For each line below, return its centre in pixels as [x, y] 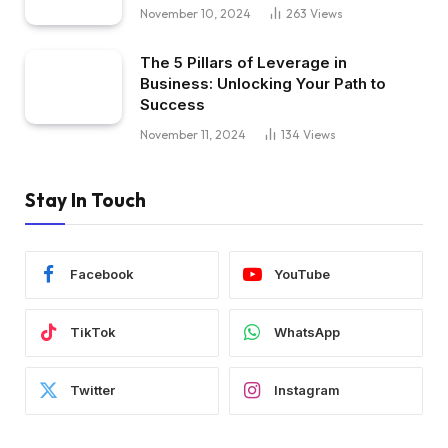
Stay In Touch [85, 199]
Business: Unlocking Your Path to [263, 83]
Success [172, 104]
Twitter [92, 390]
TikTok [93, 332]
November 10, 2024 [195, 14]
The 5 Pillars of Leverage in [243, 62]
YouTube [302, 274]
